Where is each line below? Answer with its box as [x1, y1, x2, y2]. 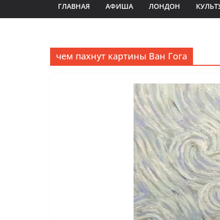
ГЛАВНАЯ [58, 1, 90, 11]
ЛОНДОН [149, 1, 180, 11]
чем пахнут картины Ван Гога [56, 50, 187, 62]
